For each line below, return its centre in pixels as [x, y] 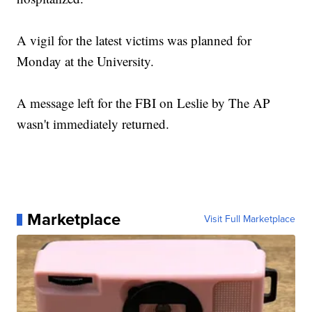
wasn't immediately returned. [93, 124]
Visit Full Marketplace [249, 219]
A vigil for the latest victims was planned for [134, 40]
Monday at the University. [86, 61]
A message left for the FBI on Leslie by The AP [144, 103]
